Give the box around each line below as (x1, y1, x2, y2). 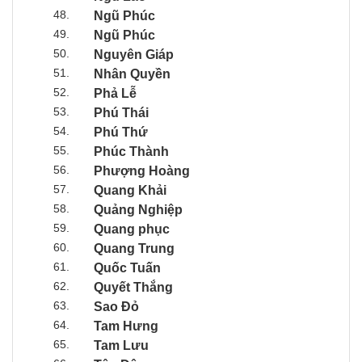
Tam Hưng (94, 318, 158, 333)
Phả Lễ (94, 86, 137, 100)
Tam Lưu (94, 338, 149, 352)
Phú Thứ (94, 124, 148, 139)
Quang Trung (94, 241, 175, 255)
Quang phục (94, 221, 170, 236)
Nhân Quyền (94, 66, 170, 81)
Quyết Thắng (94, 280, 173, 294)
